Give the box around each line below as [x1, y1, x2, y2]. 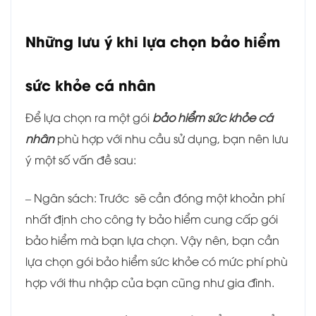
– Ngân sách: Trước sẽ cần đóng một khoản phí [25, 190, 284, 206]
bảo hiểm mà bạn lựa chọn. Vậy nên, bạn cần [25, 232, 279, 248]
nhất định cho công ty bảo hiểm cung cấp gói [25, 211, 278, 227]
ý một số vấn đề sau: [25, 152, 136, 168]
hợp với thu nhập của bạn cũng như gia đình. [25, 274, 274, 291]
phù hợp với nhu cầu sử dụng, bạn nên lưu [54, 130, 288, 147]
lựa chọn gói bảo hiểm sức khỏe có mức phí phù [25, 253, 288, 269]
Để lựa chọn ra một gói [25, 109, 152, 126]
